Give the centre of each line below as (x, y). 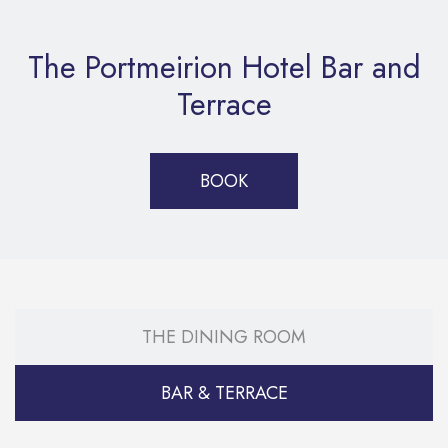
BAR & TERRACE (224, 393)
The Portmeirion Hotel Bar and (224, 67)
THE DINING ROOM (224, 337)
